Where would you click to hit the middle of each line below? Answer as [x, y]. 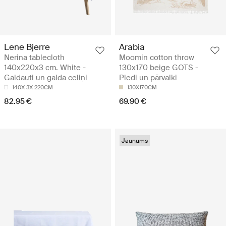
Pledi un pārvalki [148, 78]
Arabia [132, 47]
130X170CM [142, 88]
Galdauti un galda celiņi [46, 78]
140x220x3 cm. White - [45, 68]
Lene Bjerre [27, 47]
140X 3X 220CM [33, 88]
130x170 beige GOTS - [159, 68]
